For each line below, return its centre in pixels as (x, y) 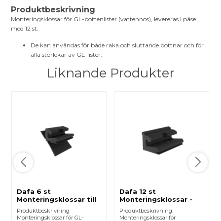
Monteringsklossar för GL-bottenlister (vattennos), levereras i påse (104, 19)
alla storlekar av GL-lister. (67, 55)
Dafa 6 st (34, 191)
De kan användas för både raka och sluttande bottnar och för (117, 45)
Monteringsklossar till (57, 199)
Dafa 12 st (138, 191)
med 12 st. (26, 29)
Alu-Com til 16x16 (151, 207)
